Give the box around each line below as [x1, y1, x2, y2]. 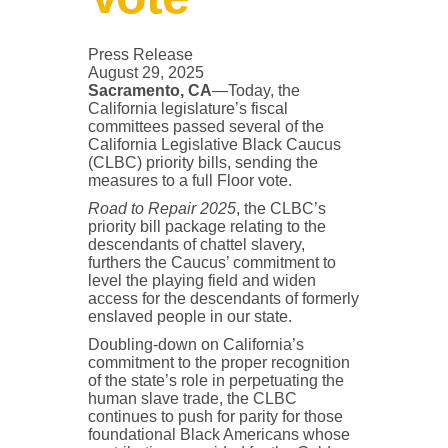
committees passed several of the [87, 118, 324, 136]
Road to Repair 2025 [87, 200, 236, 218]
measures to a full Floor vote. [87, 172, 292, 190]
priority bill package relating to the [87, 218, 326, 236]
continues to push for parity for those [87, 408, 343, 426]
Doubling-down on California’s [87, 336, 304, 354]
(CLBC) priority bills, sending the [87, 154, 318, 172]
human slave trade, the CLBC [87, 390, 297, 408]
